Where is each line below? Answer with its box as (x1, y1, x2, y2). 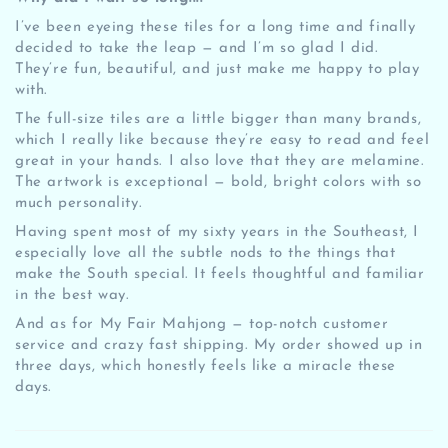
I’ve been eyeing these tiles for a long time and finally (15, 19, 416, 35)
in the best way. (15, 287, 130, 303)
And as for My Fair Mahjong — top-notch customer (15, 316, 389, 332)
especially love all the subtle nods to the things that (15, 245, 396, 261)
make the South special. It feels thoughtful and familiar (15, 266, 425, 282)
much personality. (15, 195, 143, 211)
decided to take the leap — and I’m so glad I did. (15, 40, 379, 56)
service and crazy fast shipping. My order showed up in (15, 337, 423, 353)
